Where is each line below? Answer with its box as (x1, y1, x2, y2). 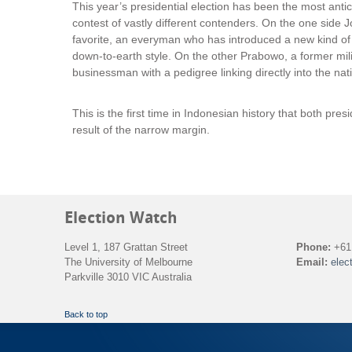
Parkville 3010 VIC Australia (64, 270, 192, 283)
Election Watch (64, 208, 178, 227)
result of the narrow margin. (72, 123, 210, 136)
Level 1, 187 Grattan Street (64, 240, 188, 253)
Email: (296, 255, 328, 268)
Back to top (64, 309, 108, 319)
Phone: (296, 240, 331, 253)
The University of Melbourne (64, 255, 192, 268)
